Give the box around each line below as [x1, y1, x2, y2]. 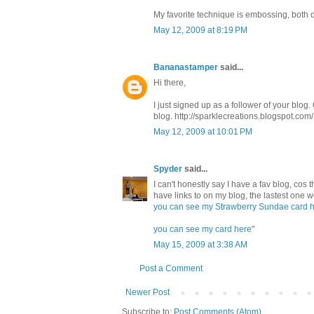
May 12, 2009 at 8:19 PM [153, 25, 247, 36]
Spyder [153, 164, 182, 175]
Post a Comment [139, 264, 203, 274]
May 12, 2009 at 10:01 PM [153, 127, 252, 137]
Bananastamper [153, 62, 218, 73]
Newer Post [125, 287, 170, 298]
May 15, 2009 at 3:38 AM [153, 240, 247, 250]
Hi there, [153, 78, 186, 88]
